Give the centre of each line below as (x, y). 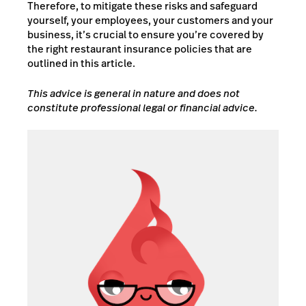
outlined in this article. (82, 64)
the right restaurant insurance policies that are (140, 49)
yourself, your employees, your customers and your (150, 20)
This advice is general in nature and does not (134, 93)
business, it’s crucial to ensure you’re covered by (145, 35)
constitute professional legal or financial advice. (142, 107)
